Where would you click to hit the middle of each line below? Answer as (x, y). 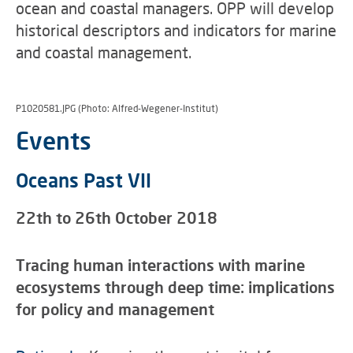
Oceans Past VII (84, 180)
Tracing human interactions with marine (160, 265)
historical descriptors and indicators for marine (176, 30)
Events (54, 140)
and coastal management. (104, 52)
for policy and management (115, 309)
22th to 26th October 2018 (117, 217)
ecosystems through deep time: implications (175, 287)
